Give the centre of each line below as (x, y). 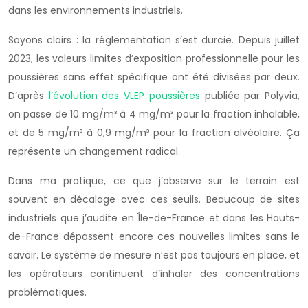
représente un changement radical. (94, 151)
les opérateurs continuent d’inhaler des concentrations (154, 273)
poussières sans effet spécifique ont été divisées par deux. (154, 77)
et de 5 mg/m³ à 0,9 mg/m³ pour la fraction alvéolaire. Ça (154, 132)
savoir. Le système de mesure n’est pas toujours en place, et (154, 255)
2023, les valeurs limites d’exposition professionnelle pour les (154, 58)
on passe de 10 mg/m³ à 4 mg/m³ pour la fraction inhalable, (154, 114)
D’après (29, 95)
